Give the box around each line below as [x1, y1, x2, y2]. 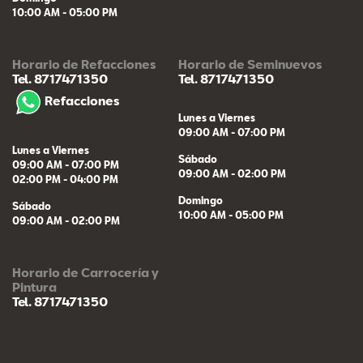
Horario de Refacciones [12, 57, 156, 71]
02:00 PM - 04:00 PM [12, 173, 118, 185]
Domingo [177, 194, 223, 206]
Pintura [12, 280, 57, 294]
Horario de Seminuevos [177, 57, 322, 71]
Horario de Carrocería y [12, 265, 159, 280]
